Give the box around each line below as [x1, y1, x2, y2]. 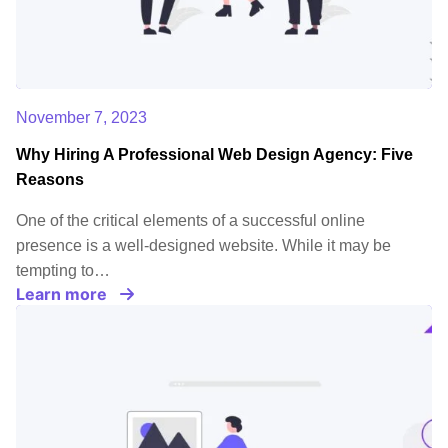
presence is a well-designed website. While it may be [16, 237, 391, 255]
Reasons [16, 171, 84, 189]
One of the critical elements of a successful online [16, 212, 365, 230]
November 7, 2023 [16, 109, 147, 127]
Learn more [16, 284, 107, 305]
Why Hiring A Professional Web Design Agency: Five [16, 146, 413, 164]
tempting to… [16, 262, 110, 280]
